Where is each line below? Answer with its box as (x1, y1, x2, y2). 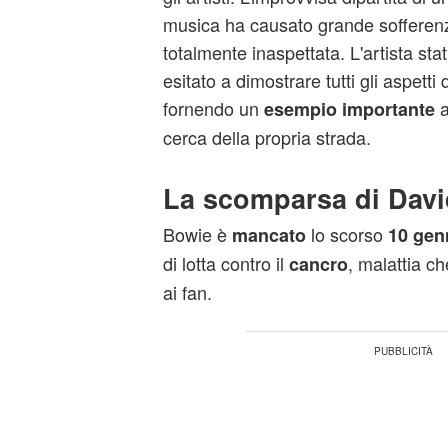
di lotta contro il (162, 250, 289, 276)
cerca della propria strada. (162, 124, 371, 150)
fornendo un (162, 95, 264, 121)
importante (341, 96, 435, 122)
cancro (288, 251, 348, 277)
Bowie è (162, 221, 232, 247)
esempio (263, 96, 337, 122)
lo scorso (305, 221, 388, 247)
